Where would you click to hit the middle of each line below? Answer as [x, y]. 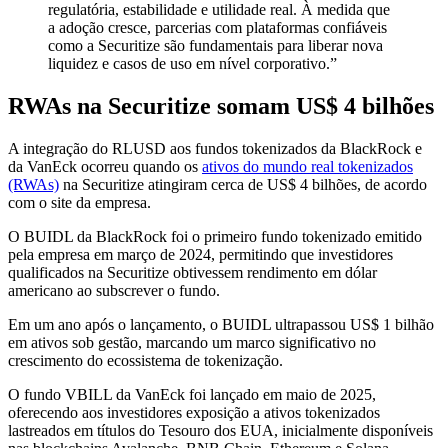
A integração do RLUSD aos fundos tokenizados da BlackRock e [215, 148]
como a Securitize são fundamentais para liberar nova [215, 45]
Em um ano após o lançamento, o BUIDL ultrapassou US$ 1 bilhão [221, 324]
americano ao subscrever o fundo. [114, 290]
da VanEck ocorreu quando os [105, 166]
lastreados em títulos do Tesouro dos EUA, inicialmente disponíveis [220, 430]
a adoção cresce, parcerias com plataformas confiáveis [217, 27]
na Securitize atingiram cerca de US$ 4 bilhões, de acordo [243, 184]
